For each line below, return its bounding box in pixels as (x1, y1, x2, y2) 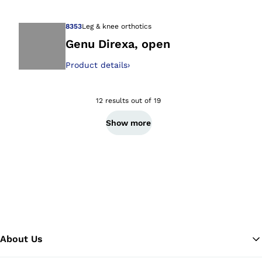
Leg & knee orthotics (82, 22, 151, 30)
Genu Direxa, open (65, 37, 170, 51)
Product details (65, 60, 127, 70)
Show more (106, 118, 151, 127)
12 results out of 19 (96, 96, 161, 105)
